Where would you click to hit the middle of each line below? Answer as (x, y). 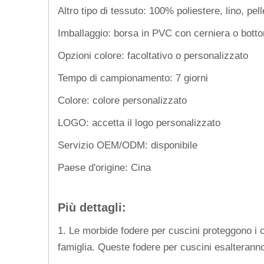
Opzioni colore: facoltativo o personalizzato (153, 55)
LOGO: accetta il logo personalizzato (139, 123)
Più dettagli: (92, 207)
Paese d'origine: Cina (104, 167)
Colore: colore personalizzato (122, 100)
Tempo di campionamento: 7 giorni (133, 78)
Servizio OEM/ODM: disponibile (128, 145)
